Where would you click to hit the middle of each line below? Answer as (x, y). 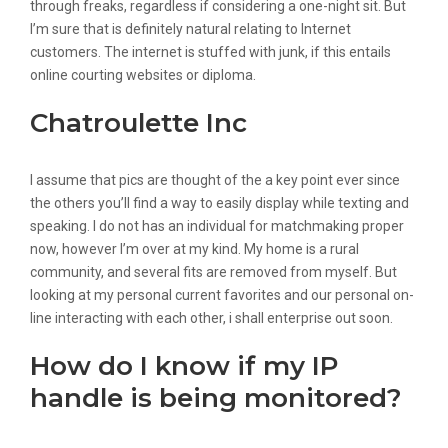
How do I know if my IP (184, 366)
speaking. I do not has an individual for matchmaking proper (217, 226)
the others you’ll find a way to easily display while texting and (219, 203)
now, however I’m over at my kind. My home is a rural (194, 249)
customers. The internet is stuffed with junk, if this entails (210, 52)
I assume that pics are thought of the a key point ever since (215, 180)
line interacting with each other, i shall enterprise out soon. (211, 318)
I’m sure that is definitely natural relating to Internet (190, 29)
